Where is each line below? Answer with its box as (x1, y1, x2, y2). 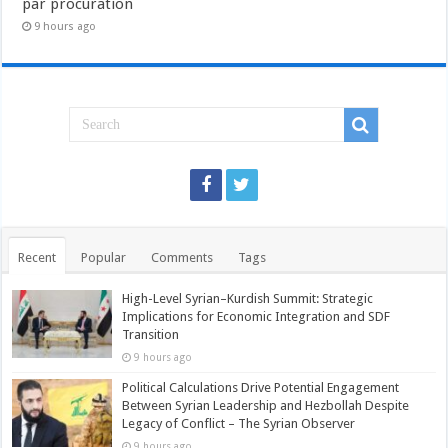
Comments (151, 250, 214, 266)
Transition (122, 327, 180, 343)
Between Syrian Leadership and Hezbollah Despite (122, 398, 410, 414)
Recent (18, 250, 57, 266)
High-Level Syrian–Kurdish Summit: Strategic (122, 291, 374, 307)
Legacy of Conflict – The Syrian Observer (122, 416, 356, 432)
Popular (81, 250, 127, 266)
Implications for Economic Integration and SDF (122, 309, 391, 325)
